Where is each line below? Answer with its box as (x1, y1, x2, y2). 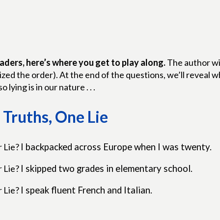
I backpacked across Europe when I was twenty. (21, 141, 212, 153)
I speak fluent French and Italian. (21, 185, 153, 196)
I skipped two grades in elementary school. (21, 163, 193, 174)
